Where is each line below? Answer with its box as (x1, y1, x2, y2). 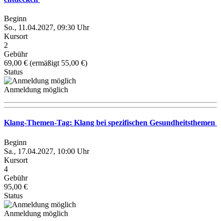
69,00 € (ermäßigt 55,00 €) (4, 59, 87, 67)
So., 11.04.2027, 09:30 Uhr (4, 23, 89, 32)
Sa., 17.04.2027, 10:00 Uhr (4, 147, 89, 155)
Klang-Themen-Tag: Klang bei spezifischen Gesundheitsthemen (4, 118, 217, 127)
